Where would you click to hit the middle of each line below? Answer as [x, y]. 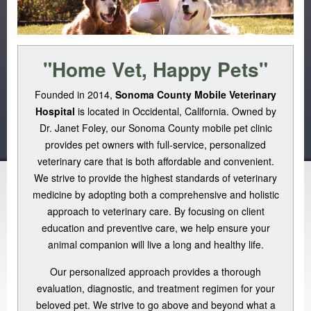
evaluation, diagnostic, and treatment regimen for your [155, 288]
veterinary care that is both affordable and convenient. [155, 161]
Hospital [55, 111]
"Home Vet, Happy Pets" [155, 69]
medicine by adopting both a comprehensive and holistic [155, 195]
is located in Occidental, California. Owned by [175, 111]
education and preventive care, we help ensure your [155, 228]
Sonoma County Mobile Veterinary [196, 95]
